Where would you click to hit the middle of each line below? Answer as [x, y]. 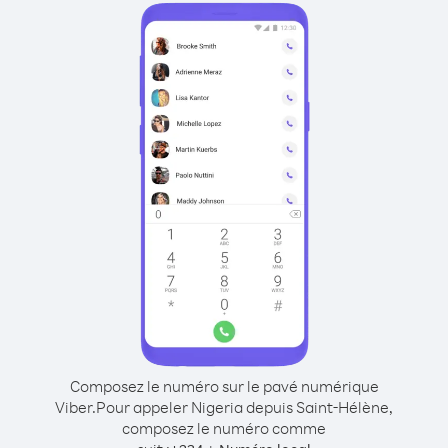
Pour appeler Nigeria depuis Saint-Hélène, [244, 407]
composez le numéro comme [224, 428]
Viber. [75, 407]
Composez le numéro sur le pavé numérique [224, 386]
